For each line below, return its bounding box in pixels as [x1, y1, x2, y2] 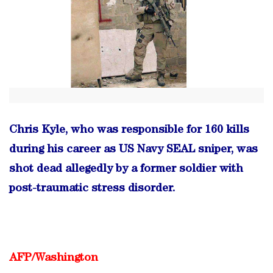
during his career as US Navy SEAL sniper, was [9, 144, 258, 156]
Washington [35, 252, 98, 264]
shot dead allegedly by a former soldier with [9, 163, 243, 175]
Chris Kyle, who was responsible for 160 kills [9, 124, 249, 136]
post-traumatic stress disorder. [9, 183, 175, 195]
